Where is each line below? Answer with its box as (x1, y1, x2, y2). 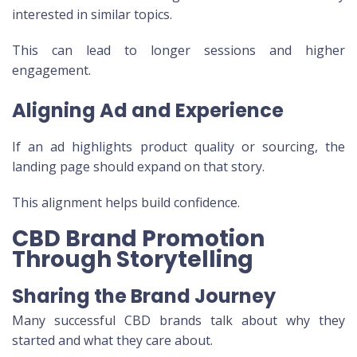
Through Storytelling (12, 244, 253, 276)
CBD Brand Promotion (12, 223, 265, 255)
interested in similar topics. (12, 6, 172, 24)
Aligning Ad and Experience (12, 97, 284, 124)
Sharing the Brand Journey (12, 283, 276, 310)
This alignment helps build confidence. (12, 194, 240, 212)
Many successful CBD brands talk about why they (12, 312, 345, 330)
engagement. (12, 61, 91, 80)
